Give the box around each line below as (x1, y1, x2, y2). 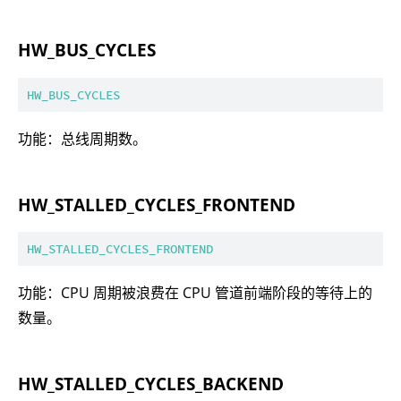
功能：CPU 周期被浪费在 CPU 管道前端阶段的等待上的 (18, 283, 372, 303)
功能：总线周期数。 (18, 128, 147, 149)
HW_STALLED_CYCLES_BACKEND (18, 372, 284, 396)
